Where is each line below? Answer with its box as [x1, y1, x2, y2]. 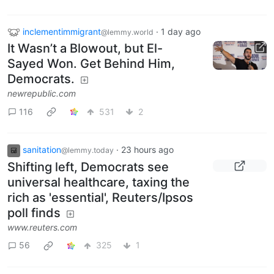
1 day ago [161, 26, 201, 37]
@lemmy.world [101, 27, 154, 37]
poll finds [7, 205, 61, 220]
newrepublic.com [7, 88, 76, 99]
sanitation [23, 144, 61, 155]
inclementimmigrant [23, 26, 101, 37]
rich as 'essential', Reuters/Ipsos [7, 190, 193, 205]
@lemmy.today [61, 146, 114, 155]
